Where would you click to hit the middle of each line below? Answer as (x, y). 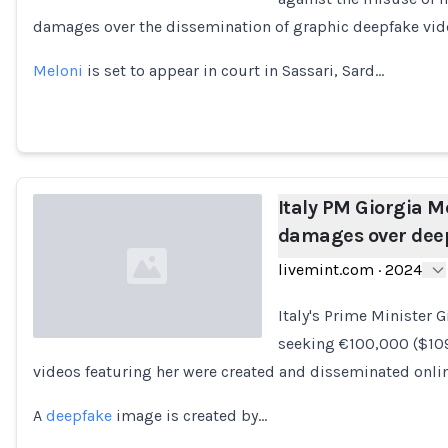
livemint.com (325, 269)
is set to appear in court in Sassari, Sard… (233, 70)
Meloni (58, 70)
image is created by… (189, 415)
